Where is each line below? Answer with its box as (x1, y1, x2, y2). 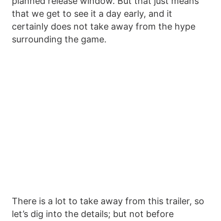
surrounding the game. (12, 34, 107, 44)
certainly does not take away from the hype (12, 21, 195, 32)
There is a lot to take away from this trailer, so (12, 195, 204, 206)
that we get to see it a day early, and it (12, 8, 172, 19)
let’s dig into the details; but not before (12, 208, 174, 219)
